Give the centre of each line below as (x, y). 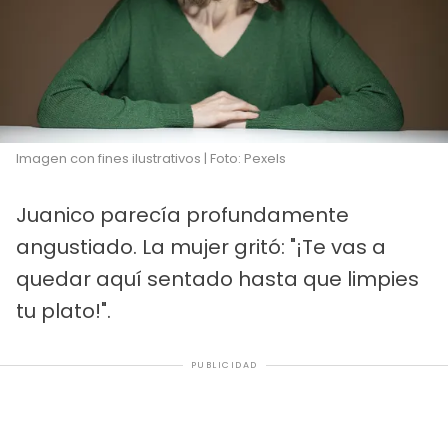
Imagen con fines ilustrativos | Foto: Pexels (151, 158)
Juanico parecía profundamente (182, 215)
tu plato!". (63, 311)
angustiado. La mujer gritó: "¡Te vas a (201, 247)
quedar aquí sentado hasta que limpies (217, 279)
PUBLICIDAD (224, 365)
